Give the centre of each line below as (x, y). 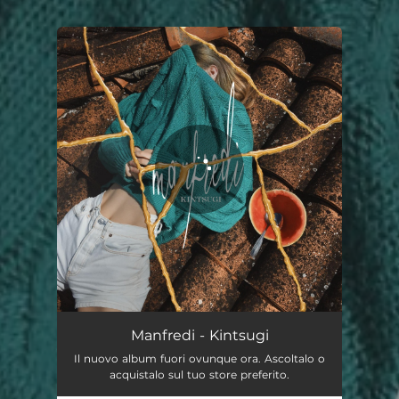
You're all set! (149, 71)
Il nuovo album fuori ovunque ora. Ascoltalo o (199, 358)
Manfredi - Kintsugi (199, 335)
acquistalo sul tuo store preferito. (199, 375)
